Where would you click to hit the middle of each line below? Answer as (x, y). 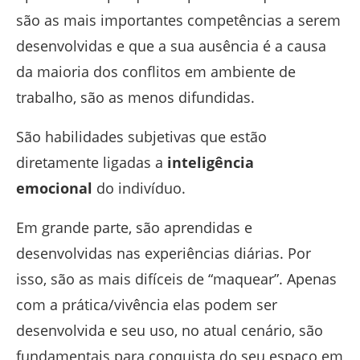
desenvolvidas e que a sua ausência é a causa (171, 46)
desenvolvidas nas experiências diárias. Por (164, 254)
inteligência (211, 163)
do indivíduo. (141, 188)
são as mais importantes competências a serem (178, 20)
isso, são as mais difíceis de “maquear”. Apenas (176, 279)
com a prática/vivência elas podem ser (147, 305)
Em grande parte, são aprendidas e (134, 228)
